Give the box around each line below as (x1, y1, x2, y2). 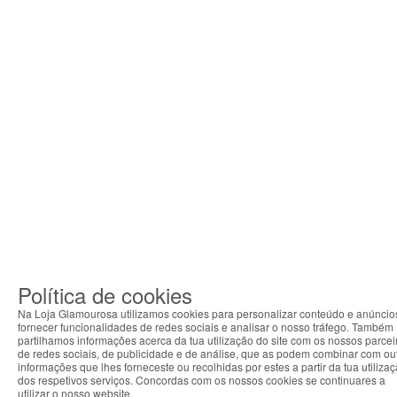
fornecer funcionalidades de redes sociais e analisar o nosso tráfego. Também (18, 319, 393, 334)
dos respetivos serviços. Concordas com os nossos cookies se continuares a (18, 372, 385, 387)
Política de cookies (18, 279, 192, 310)
